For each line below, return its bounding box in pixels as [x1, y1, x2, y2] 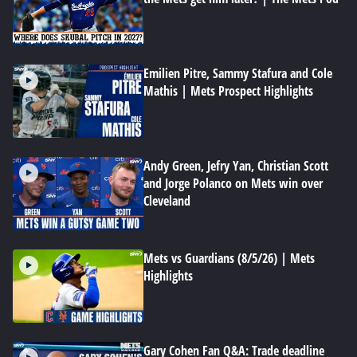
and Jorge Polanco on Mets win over [143, 175, 323, 192]
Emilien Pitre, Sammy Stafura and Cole [143, 65, 332, 82]
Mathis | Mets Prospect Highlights [143, 82, 313, 100]
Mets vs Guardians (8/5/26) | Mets [143, 249, 315, 267]
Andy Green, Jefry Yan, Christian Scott [143, 157, 328, 175]
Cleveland [143, 192, 190, 210]
